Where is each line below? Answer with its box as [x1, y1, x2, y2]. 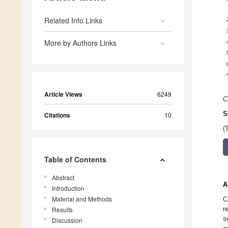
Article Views [44, 90, 82, 99]
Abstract [52, 173, 74, 182]
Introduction [52, 184, 84, 193]
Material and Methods [52, 194, 112, 204]
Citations [44, 110, 70, 120]
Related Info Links [44, 15, 102, 26]
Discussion [52, 216, 82, 225]
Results [52, 205, 73, 214]
